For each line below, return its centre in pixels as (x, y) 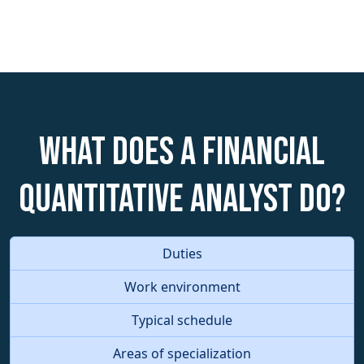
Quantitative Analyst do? (182, 199)
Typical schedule (182, 320)
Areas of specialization (182, 353)
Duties (182, 253)
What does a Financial (182, 152)
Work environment (182, 286)
